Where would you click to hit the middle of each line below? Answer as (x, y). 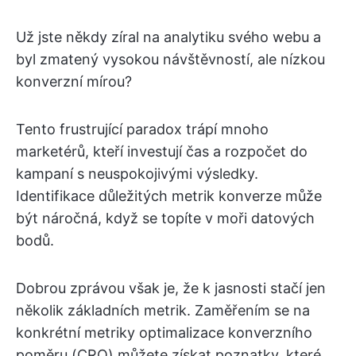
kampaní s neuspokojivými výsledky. (137, 174)
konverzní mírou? (74, 81)
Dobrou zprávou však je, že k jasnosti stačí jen (171, 288)
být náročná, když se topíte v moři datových (165, 218)
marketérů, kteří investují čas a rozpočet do (162, 151)
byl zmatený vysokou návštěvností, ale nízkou (170, 59)
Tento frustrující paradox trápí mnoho (142, 129)
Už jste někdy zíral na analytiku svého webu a (168, 37)
